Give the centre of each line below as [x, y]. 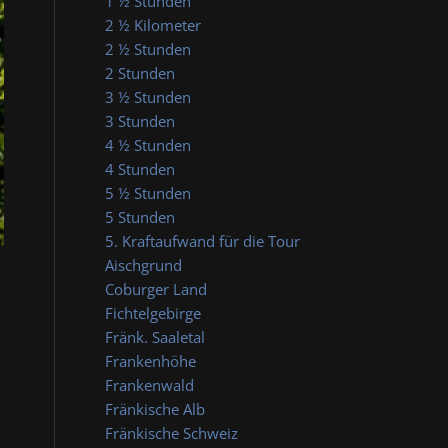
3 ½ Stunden [148, 97]
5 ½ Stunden [148, 193]
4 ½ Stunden [148, 145]
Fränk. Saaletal [155, 337]
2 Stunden [140, 73]
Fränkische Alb [155, 409]
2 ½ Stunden [148, 49]
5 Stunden [140, 217]
